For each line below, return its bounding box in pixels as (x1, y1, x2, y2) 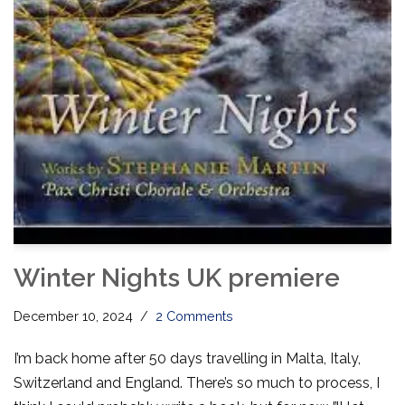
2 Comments (155, 307, 233, 324)
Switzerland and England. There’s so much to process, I (14, 373, 380, 391)
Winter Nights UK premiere (14, 262, 340, 293)
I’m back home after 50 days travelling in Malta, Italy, (14, 349, 361, 367)
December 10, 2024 (14, 307, 133, 324)
